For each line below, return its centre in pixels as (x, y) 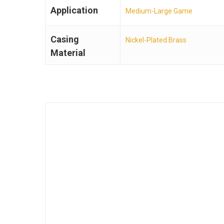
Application (74, 10)
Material (68, 53)
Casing (65, 39)
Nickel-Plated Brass (156, 40)
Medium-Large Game (159, 11)
